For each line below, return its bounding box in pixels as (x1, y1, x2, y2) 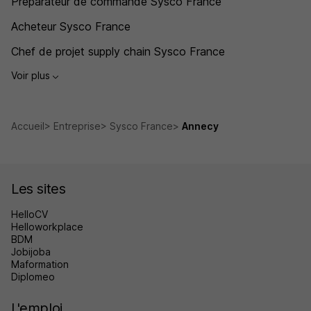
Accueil (11, 119, 44, 132)
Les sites (11, 180, 66, 197)
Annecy (182, 119, 219, 132)
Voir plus (11, 69, 53, 82)
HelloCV (11, 208, 48, 220)
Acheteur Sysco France (11, 19, 131, 34)
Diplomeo (11, 270, 55, 283)
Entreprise (53, 119, 101, 132)
